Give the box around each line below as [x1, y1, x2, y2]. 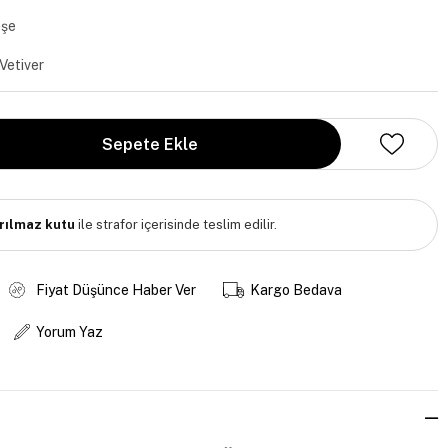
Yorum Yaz [35, 323, 103, 340]
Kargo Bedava [250, 281, 343, 298]
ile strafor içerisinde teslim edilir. [75, 217, 277, 232]
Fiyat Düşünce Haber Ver [35, 281, 196, 298]
